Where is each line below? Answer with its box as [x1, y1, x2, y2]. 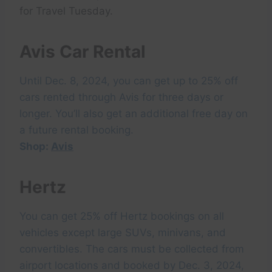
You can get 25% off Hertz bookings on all [19, 210, 224, 223]
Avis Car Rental [19, 41, 146, 63]
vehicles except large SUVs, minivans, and [19, 226, 226, 239]
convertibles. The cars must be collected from [19, 243, 244, 256]
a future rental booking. [19, 124, 134, 137]
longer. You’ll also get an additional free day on [19, 107, 248, 120]
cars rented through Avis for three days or [19, 91, 223, 104]
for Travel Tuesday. [19, 5, 113, 18]
